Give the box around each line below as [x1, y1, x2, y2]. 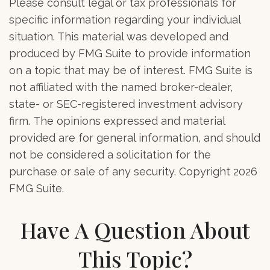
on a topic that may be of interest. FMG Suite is [9, 63, 253, 77]
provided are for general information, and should [9, 131, 260, 144]
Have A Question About [20, 215, 250, 244]
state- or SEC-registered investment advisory [9, 97, 243, 110]
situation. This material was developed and [9, 30, 228, 43]
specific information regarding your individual [9, 13, 240, 26]
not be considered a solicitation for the [9, 148, 211, 161]
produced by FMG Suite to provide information [9, 46, 251, 60]
